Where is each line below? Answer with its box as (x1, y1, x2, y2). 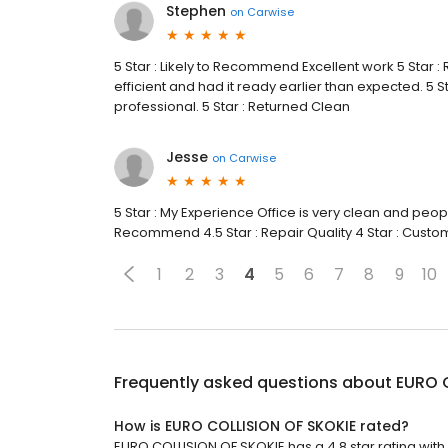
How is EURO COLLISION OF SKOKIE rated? (114, 416, 409, 436)
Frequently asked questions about (114, 371, 396, 394)
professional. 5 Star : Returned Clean (114, 97, 350, 116)
